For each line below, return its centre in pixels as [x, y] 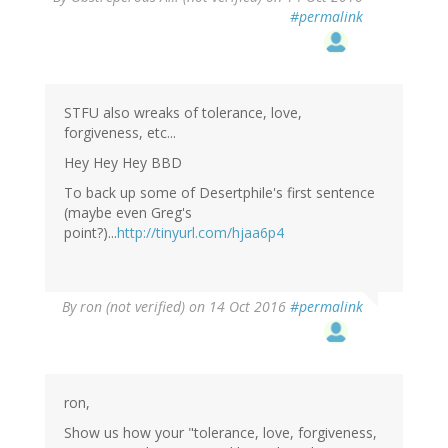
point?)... [90, 233]
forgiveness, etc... [120, 133]
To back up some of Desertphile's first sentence [219, 193]
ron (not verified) [132, 307]
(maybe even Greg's [128, 213]
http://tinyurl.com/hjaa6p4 [200, 233]
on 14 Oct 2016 [237, 307]
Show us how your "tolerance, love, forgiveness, [220, 433]
